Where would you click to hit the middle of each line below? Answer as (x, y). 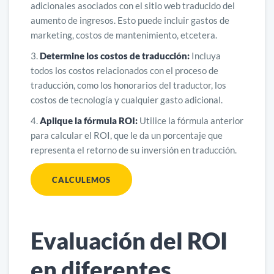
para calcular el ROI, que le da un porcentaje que (127, 135)
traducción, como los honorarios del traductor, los (128, 85)
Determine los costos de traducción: (115, 55)
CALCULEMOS (81, 180)
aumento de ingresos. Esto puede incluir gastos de (130, 20)
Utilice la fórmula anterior (191, 120)
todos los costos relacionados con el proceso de (124, 70)
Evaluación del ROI (129, 240)
